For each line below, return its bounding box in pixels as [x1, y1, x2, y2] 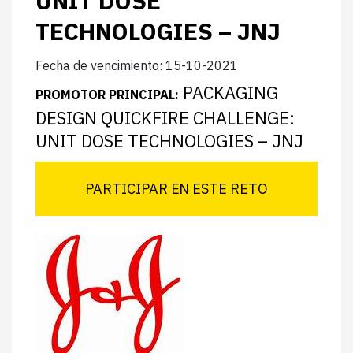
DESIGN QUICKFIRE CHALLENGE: [35, 106, 295, 129]
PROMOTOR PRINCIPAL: [35, 87, 179, 102]
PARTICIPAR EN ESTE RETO [85, 180, 268, 198]
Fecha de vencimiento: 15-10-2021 [35, 58, 238, 73]
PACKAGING [179, 81, 278, 104]
